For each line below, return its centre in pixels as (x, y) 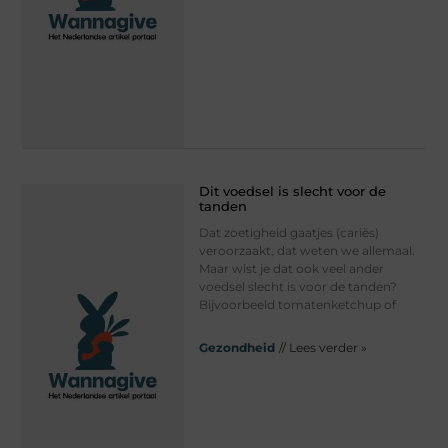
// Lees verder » (322, 348)
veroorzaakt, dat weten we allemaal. (306, 251)
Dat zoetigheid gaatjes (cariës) (288, 233)
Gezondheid (236, 348)
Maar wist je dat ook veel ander (291, 269)
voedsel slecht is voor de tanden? (297, 287)
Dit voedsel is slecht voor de (292, 191)
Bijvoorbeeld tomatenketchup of (297, 305)
